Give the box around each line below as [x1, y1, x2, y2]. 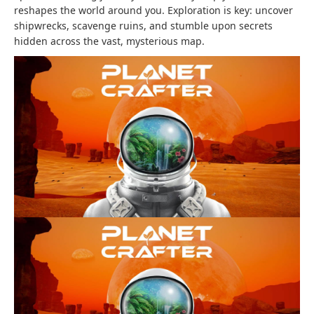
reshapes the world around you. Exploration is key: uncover [14, 4, 293, 18]
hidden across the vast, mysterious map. [14, 34, 205, 48]
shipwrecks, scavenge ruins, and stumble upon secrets [14, 19, 273, 33]
